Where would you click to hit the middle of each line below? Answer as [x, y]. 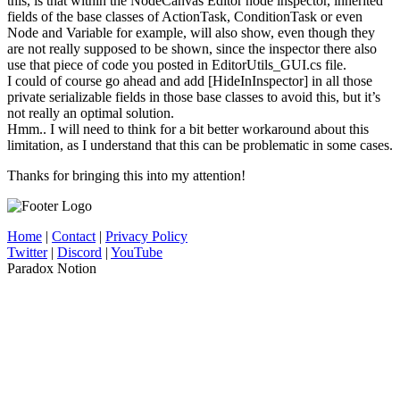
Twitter [27, 252]
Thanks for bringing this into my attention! [126, 175]
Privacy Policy [146, 236]
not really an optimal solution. [91, 112]
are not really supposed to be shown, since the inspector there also [192, 48]
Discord [79, 252]
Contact [74, 236]
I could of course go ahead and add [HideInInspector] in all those [190, 80]
